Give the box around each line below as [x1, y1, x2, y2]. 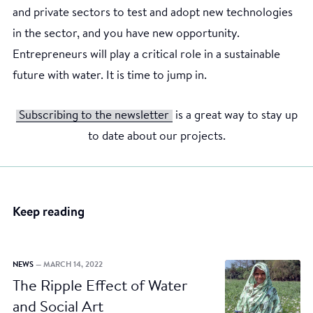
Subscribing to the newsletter [19, 109, 169, 122]
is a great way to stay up [172, 109, 298, 122]
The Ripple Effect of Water [13, 279, 187, 295]
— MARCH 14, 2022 [36, 261, 103, 269]
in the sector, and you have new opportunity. [13, 27, 240, 40]
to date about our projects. [87, 130, 226, 143]
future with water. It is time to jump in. [13, 69, 207, 82]
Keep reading [13, 206, 85, 219]
